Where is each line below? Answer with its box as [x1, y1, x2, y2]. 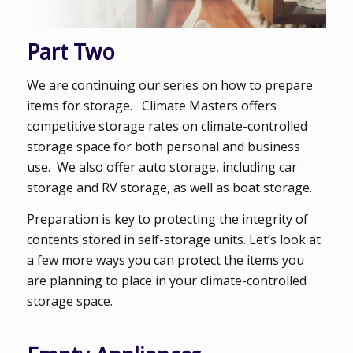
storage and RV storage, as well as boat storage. [26, 179, 312, 197]
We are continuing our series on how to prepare [26, 76, 313, 95]
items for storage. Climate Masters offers [26, 97, 277, 115]
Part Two [26, 39, 115, 65]
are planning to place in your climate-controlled [26, 271, 307, 289]
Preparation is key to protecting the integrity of [26, 210, 308, 228]
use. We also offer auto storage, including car [26, 158, 297, 176]
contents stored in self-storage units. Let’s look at [26, 230, 321, 248]
